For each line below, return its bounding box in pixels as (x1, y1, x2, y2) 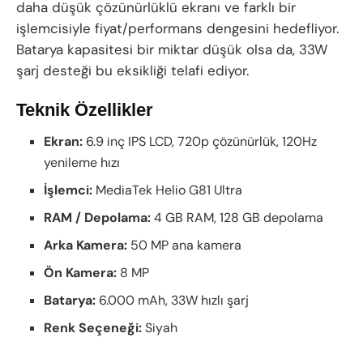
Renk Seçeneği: (44, 318, 143, 336)
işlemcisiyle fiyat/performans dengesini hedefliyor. (16, 19, 339, 37)
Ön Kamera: (44, 263, 117, 281)
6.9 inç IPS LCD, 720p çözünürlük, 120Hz (83, 132, 318, 150)
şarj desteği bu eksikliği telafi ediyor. (16, 61, 249, 79)
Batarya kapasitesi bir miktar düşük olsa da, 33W (16, 40, 327, 58)
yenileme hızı (44, 153, 121, 171)
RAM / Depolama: (44, 208, 152, 226)
